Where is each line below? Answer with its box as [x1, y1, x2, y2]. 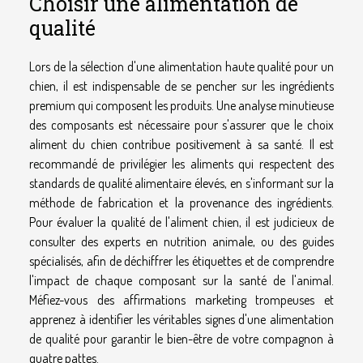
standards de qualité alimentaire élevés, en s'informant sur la [29, 175, 334, 192]
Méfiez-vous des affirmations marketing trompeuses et [29, 292, 334, 309]
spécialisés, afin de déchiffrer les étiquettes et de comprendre [29, 253, 334, 270]
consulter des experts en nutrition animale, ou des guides [29, 233, 334, 250]
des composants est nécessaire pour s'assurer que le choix [29, 117, 334, 134]
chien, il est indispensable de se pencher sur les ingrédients [29, 78, 334, 95]
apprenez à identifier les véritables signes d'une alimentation [29, 311, 334, 328]
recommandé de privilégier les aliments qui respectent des [29, 156, 334, 173]
